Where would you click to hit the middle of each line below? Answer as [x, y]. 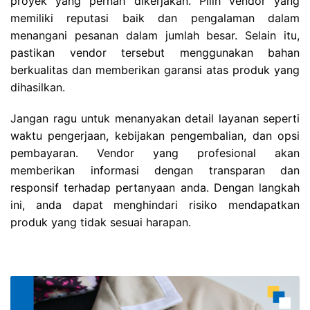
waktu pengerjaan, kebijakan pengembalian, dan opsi [155, 136]
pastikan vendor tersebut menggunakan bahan [155, 53]
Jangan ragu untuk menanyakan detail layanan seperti [155, 119]
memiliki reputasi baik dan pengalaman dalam [155, 18]
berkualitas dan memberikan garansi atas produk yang [155, 70]
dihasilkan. [38, 88]
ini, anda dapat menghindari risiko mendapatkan [155, 205]
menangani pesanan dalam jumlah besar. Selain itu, [155, 36]
